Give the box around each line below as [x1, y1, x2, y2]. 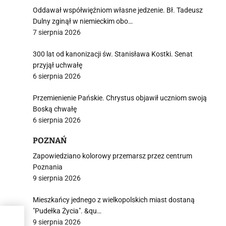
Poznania [33, 163, 63, 171]
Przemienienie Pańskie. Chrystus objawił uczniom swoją [33, 94, 207, 102]
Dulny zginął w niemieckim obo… [33, 17, 133, 25]
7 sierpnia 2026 [33, 28, 81, 36]
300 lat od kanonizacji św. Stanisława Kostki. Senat [33, 50, 193, 58]
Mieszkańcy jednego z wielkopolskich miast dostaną [33, 196, 195, 204]
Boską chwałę [33, 105, 77, 113]
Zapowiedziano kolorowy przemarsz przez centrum [33, 152, 192, 160]
